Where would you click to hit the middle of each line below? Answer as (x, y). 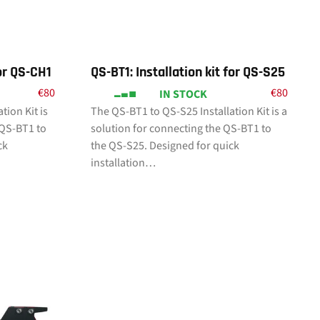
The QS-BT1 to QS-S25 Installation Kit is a (189, 111)
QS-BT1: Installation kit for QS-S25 (188, 72)
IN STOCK (183, 94)
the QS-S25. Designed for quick (165, 146)
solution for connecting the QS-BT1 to (181, 129)
